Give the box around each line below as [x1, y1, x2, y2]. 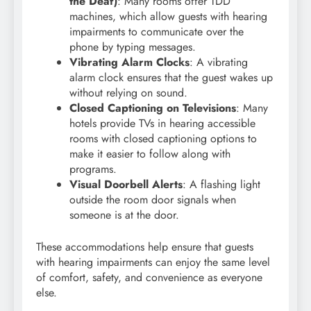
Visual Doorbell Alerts [69, 176, 183, 192]
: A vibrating [190, 53, 248, 70]
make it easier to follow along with [69, 145, 230, 162]
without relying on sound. [69, 84, 187, 101]
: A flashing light [183, 176, 260, 192]
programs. [69, 160, 117, 177]
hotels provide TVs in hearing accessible [69, 115, 255, 131]
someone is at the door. [69, 206, 179, 223]
